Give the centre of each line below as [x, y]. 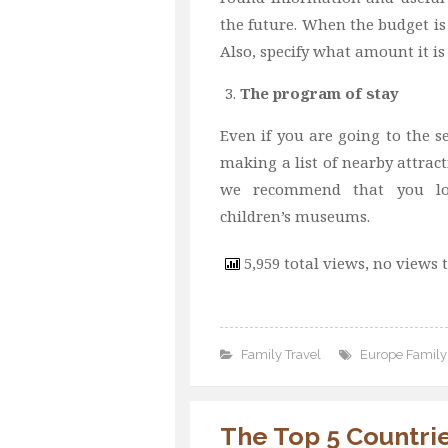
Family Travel [281, 354]
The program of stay [319, 92]
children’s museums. [295, 215]
